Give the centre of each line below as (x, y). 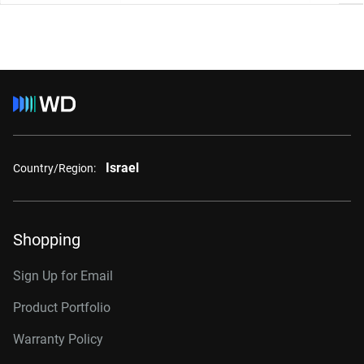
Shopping (47, 240)
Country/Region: (54, 168)
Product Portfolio (62, 308)
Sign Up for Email (63, 276)
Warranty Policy (58, 339)
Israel (122, 168)
